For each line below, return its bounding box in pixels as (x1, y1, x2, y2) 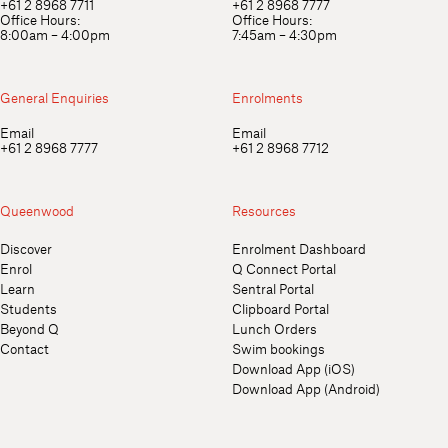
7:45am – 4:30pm (232, 26, 337, 43)
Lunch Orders (232, 320, 317, 337)
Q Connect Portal (232, 260, 336, 277)
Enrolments (232, 89, 303, 106)
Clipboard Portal (232, 300, 329, 317)
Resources (232, 202, 296, 219)
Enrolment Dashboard (232, 240, 366, 257)
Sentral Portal (232, 280, 314, 297)
